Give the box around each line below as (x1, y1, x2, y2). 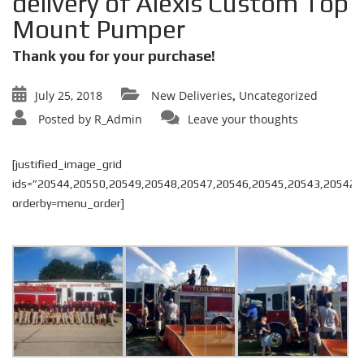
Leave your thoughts (188, 111, 298, 127)
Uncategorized (239, 88, 318, 103)
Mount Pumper (12, 14, 185, 44)
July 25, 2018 (35, 88, 102, 103)
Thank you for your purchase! (12, 47, 215, 64)
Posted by (38, 111, 91, 127)
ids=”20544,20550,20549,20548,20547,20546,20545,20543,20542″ (12, 177, 361, 190)
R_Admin (94, 111, 142, 127)
